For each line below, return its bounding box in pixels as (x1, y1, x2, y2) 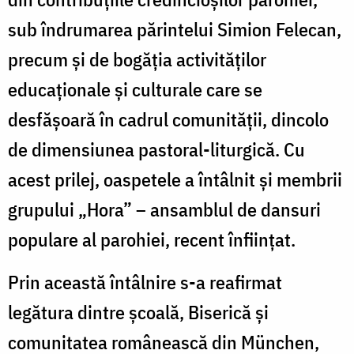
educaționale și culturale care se (8, 76, 262, 102)
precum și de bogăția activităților (8, 46, 266, 72)
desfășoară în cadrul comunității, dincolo (8, 106, 329, 132)
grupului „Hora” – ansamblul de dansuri (8, 196, 321, 222)
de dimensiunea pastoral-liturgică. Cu (8, 136, 305, 162)
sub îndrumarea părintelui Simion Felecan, (8, 16, 341, 42)
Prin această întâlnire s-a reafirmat (8, 269, 282, 295)
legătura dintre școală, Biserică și (8, 299, 269, 325)
